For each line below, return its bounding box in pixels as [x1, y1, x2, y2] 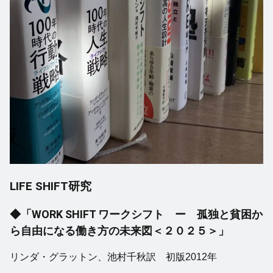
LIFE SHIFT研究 [10, 179, 91, 193]
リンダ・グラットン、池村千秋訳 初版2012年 [10, 251, 217, 262]
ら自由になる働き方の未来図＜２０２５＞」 [10, 224, 229, 237]
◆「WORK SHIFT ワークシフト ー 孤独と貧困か [10, 207, 263, 221]
